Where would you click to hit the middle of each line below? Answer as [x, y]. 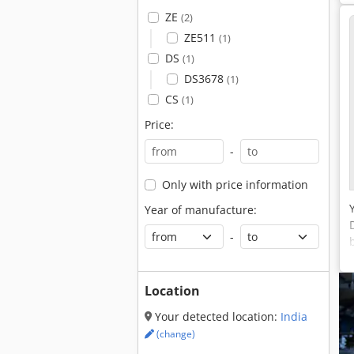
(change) [175, 334]
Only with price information [235, 185]
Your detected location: [216, 316]
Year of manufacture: [201, 210]
